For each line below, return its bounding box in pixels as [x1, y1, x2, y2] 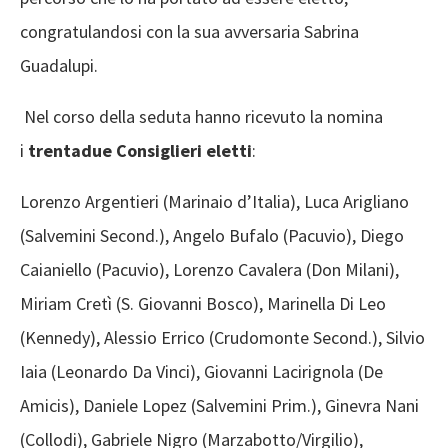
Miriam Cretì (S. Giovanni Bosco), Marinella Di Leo [20, 292, 386, 316]
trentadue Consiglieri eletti [28, 139, 252, 163]
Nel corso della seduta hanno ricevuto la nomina [20, 105, 383, 129]
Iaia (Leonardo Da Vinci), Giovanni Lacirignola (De [20, 360, 383, 384]
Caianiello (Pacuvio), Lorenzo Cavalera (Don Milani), [20, 258, 399, 282]
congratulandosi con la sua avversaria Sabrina [20, 20, 359, 44]
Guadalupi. [20, 54, 98, 78]
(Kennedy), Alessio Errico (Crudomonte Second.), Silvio [20, 326, 425, 350]
